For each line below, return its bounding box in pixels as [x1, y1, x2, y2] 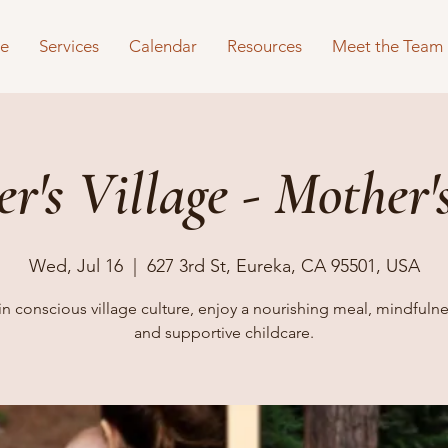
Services [39, 36, 99, 56]
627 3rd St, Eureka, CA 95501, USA [146, 255, 420, 277]
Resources [227, 36, 302, 56]
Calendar [129, 36, 197, 56]
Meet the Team [332, 36, 443, 56]
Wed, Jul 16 [28, 255, 123, 277]
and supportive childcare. [134, 323, 314, 342]
